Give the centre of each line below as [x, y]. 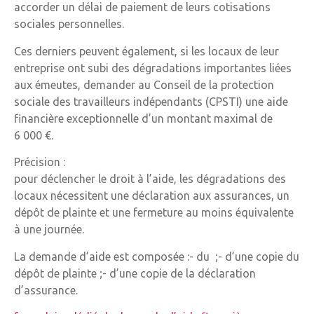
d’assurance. [46, 290]
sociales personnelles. [69, 24]
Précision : [40, 162]
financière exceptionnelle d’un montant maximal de [143, 118]
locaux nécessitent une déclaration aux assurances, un [152, 196]
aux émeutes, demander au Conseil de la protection [144, 84]
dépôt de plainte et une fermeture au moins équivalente [154, 213]
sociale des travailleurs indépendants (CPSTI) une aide [151, 101]
